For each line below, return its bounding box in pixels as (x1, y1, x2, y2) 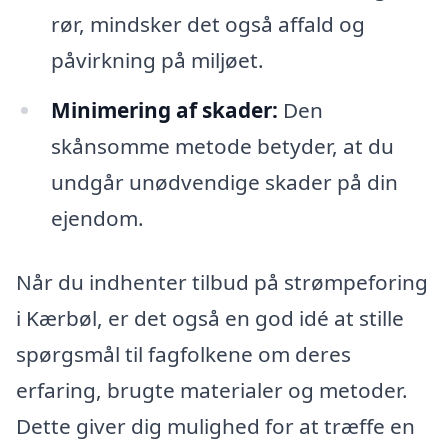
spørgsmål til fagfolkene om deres (16, 339, 351, 368)
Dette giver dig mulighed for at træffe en (16, 411, 415, 440)
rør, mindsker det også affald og (50, 10, 365, 39)
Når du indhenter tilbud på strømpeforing (16, 267, 428, 296)
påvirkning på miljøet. (50, 46, 264, 75)
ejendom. (50, 204, 144, 233)
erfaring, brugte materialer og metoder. (16, 375, 408, 404)
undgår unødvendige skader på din (50, 168, 398, 197)
